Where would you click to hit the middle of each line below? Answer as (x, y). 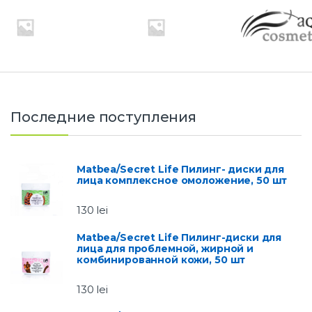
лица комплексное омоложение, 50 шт (182, 180)
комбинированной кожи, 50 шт (161, 260)
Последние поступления (104, 117)
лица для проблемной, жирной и (165, 249)
